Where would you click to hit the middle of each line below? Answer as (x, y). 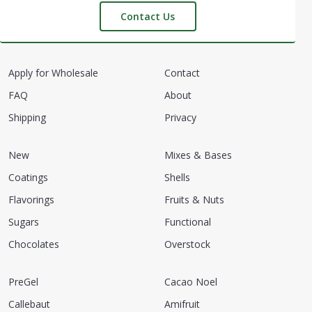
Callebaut (29, 304)
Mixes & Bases (198, 155)
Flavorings (31, 200)
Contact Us (148, 16)
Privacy (180, 117)
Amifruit (182, 304)
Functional (188, 222)
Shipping (27, 117)
